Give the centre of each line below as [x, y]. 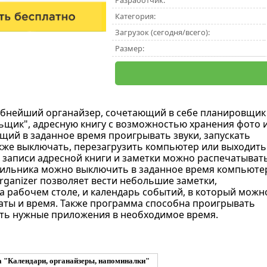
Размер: [129, 48]
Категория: [135, 16]
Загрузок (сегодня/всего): [162, 32]
